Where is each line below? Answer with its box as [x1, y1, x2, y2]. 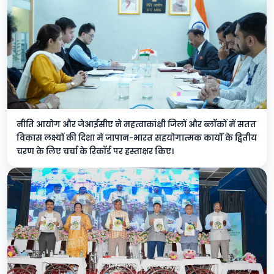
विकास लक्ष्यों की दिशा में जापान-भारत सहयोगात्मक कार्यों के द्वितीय [17, 133, 257, 143]
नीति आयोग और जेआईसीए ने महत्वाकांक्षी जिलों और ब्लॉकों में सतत [17, 119, 256, 130]
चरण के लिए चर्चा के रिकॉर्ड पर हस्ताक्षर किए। [17, 146, 174, 157]
